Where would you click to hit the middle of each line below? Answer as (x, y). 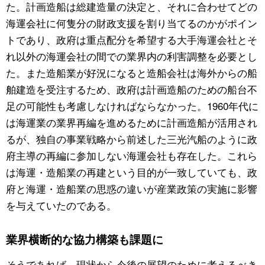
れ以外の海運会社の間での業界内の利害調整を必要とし (132, 56)
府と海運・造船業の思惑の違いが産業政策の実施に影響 (132, 188)
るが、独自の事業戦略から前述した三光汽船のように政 (132, 138)
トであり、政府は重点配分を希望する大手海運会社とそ (132, 39)
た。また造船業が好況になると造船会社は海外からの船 (132, 72)
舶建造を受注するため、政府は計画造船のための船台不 (132, 89)
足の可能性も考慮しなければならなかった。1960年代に (132, 105)
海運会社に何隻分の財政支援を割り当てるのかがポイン (132, 22)
